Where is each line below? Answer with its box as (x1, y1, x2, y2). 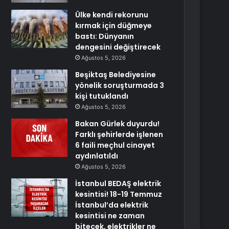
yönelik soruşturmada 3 (75, 80, 165, 90)
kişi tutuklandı (75, 91, 129, 101)
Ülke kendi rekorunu (75, 10, 149, 20)
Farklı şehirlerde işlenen (75, 129, 164, 140)
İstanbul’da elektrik (75, 200, 149, 210)
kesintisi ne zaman (75, 211, 145, 221)
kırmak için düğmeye (75, 20, 152, 31)
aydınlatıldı (75, 151, 119, 161)
